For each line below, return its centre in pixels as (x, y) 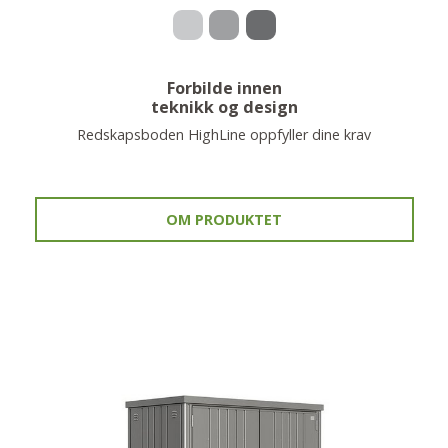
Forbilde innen (224, 87)
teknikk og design (224, 106)
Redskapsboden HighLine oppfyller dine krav (224, 135)
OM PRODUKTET (224, 220)
